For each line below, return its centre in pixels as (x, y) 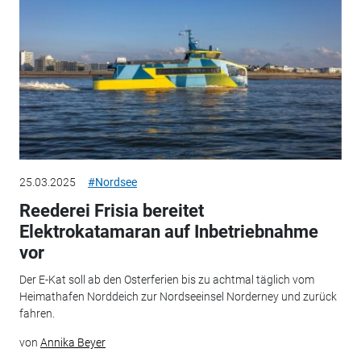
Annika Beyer (73, 343)
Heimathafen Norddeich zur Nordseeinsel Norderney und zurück (178, 297)
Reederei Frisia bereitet (111, 210)
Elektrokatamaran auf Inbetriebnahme (168, 231)
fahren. (37, 314)
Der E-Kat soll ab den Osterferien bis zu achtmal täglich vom (166, 280)
